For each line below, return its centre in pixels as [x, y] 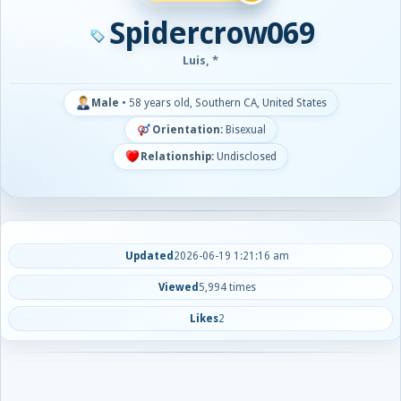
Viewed [179, 287]
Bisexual [244, 129]
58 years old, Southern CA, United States [227, 102]
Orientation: [187, 129]
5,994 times [227, 287]
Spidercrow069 [212, 33]
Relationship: [177, 156]
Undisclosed [245, 156]
